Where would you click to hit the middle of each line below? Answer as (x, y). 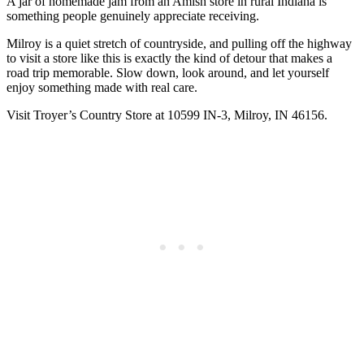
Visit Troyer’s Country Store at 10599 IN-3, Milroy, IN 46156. (167, 115)
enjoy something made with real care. (102, 87)
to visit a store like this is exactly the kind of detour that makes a (169, 58)
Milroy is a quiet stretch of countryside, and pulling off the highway (179, 43)
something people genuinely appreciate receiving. (133, 15)
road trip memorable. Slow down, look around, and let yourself (168, 72)
